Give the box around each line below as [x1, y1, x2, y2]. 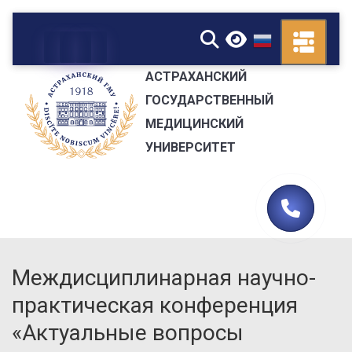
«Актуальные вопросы [12, 320, 244, 346]
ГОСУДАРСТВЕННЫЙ [145, 92, 273, 108]
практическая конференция [12, 292, 298, 318]
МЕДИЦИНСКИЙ [145, 115, 244, 131]
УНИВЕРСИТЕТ [145, 139, 236, 155]
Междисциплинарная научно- [12, 265, 316, 291]
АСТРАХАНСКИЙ [145, 68, 247, 84]
